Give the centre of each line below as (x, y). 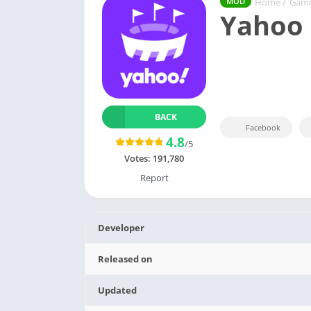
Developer (121, 228)
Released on (126, 259)
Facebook (263, 128)
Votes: (138, 158)
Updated (118, 290)
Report (154, 178)
